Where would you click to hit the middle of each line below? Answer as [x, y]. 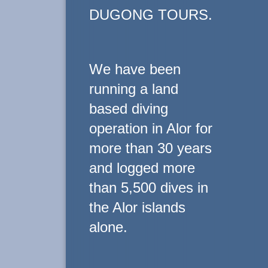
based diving [128, 109]
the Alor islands [137, 207]
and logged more [142, 168]
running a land [133, 89]
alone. [108, 227]
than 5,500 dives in [148, 188]
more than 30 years [150, 148]
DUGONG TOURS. [150, 15]
